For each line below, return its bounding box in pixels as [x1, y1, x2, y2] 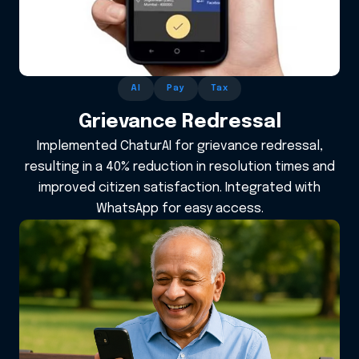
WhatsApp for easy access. [95, 202, 264, 216]
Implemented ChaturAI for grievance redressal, [36, 139, 323, 154]
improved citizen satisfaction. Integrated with [38, 181, 321, 196]
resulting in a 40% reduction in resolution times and [24, 160, 335, 175]
